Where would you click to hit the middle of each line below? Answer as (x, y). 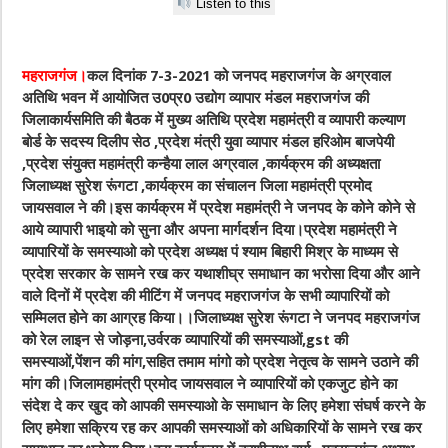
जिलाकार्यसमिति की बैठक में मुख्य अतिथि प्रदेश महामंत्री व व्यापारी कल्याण (214, 120)
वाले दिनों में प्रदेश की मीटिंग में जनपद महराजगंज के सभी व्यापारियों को (206, 296)
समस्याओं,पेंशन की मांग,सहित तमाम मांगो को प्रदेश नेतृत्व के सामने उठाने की (220, 362)
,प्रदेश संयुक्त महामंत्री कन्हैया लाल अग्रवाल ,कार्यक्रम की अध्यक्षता (201, 164)
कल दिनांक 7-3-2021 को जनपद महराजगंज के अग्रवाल (239, 76)
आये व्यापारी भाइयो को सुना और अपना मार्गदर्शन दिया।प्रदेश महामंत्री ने (210, 230)
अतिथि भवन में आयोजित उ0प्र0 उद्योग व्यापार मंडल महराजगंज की (196, 98)
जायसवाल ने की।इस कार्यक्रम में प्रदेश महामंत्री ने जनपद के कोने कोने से (219, 208)
